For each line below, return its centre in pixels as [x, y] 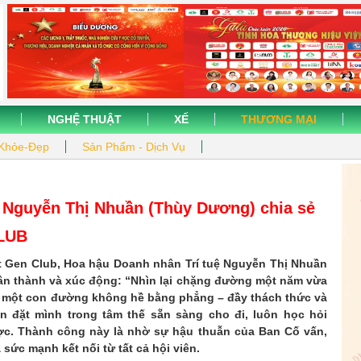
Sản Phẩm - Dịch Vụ [134, 147]
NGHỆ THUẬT [85, 119]
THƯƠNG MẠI [279, 119]
